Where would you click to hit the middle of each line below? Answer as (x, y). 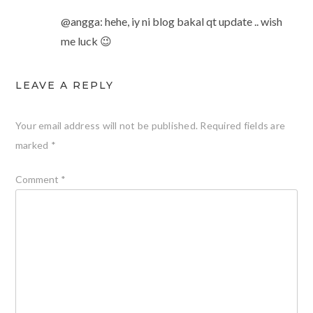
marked (33, 145)
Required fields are (243, 126)
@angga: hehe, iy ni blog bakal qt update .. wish (171, 22)
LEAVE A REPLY (64, 86)
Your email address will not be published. (107, 126)
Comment (38, 180)
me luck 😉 (86, 41)
